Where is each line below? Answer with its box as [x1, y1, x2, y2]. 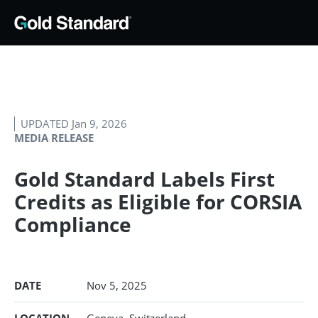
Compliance [14, 211, 131, 238]
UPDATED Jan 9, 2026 [21, 116, 127, 131]
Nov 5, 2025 [87, 278, 147, 292]
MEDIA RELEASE [14, 131, 94, 145]
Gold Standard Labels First [14, 165, 275, 192]
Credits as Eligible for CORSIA [14, 188, 302, 215]
